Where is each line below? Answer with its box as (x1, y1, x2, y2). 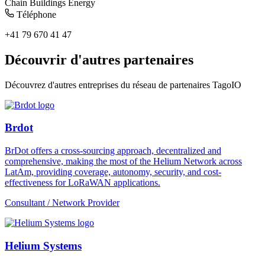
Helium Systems (5, 239, 82, 252)
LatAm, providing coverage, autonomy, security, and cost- (5, 167, 221, 177)
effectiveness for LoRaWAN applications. (5, 177, 160, 188)
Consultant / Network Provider (5, 198, 119, 208)
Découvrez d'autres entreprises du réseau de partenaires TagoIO (5, 79, 241, 90)
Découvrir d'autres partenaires (5, 51, 193, 67)
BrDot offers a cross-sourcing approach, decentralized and (5, 146, 221, 156)
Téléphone (14, 9, 56, 20)
